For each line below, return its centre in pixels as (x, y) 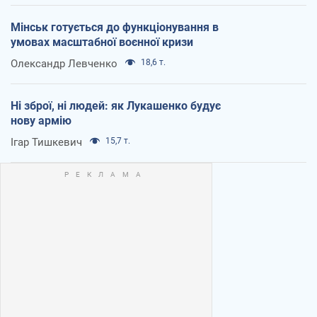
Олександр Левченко (64, 64)
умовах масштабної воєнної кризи (102, 42)
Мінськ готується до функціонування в (115, 28)
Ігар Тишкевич (46, 143)
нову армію (41, 121)
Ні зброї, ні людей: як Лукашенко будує (116, 106)
